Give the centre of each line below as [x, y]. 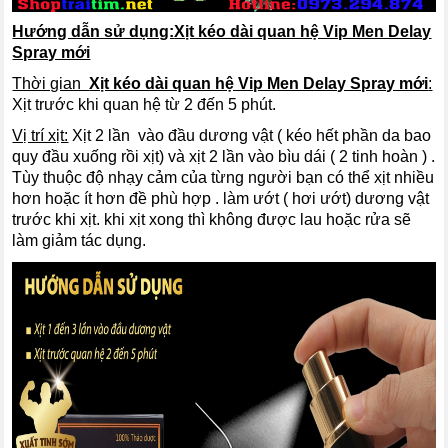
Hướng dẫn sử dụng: [93, 31]
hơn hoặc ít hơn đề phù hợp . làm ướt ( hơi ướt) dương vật [221, 198]
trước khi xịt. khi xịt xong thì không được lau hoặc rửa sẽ [212, 219]
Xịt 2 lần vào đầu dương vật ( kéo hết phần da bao [250, 135]
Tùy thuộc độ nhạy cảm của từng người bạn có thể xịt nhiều [223, 177]
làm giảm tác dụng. [79, 240]
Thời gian [51, 83]
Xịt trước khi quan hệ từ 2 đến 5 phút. [144, 104]
